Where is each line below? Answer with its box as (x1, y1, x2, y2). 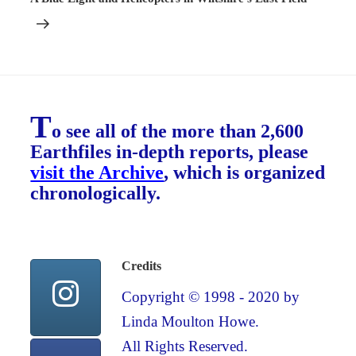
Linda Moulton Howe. (122, 313, 260, 331)
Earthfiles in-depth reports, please (30, 141, 309, 163)
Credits (122, 259, 162, 273)
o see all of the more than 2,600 (52, 121, 304, 142)
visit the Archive (30, 162, 164, 184)
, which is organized (164, 162, 326, 184)
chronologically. (30, 183, 161, 204)
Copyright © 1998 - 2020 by (122, 288, 300, 306)
